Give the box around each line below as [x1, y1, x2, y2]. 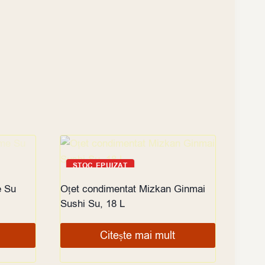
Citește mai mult [100, 228, 176, 243]
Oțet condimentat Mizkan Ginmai [60, 182, 205, 196]
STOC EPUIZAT [72, 160, 128, 171]
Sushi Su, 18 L [60, 196, 125, 211]
